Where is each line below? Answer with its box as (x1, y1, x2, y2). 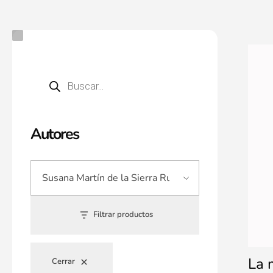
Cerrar (52, 256, 75, 268)
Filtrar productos (93, 209, 154, 221)
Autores (30, 124, 79, 144)
